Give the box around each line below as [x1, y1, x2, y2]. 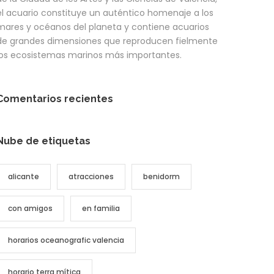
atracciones [68, 171, 114, 182]
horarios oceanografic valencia [8, 234, 125, 245]
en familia [82, 202, 120, 213]
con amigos [8, 202, 53, 213]
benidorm [143, 171, 180, 182]
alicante [8, 171, 40, 182]
